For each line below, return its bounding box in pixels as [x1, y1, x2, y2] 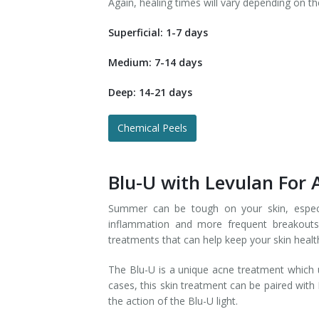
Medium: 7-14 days [108, 56, 202, 69]
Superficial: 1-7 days [108, 26, 208, 39]
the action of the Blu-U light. [108, 294, 238, 308]
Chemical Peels [117, 121, 187, 135]
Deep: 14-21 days [108, 85, 192, 99]
